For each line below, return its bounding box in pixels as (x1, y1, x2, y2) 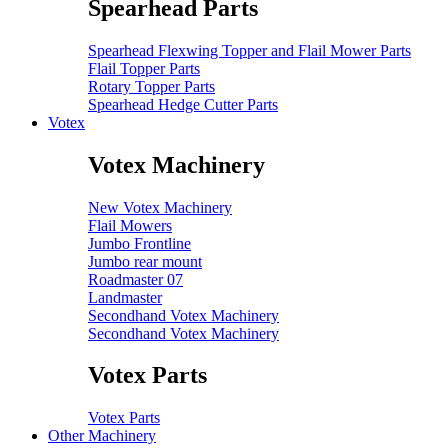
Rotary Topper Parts (88, 77, 215, 95)
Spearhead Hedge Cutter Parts (88, 95, 278, 113)
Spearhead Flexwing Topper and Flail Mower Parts (88, 41, 411, 59)
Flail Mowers (88, 216, 172, 234)
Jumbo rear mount (88, 252, 202, 270)
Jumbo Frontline (88, 234, 191, 252)
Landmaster (88, 288, 162, 306)
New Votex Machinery (88, 198, 232, 216)
